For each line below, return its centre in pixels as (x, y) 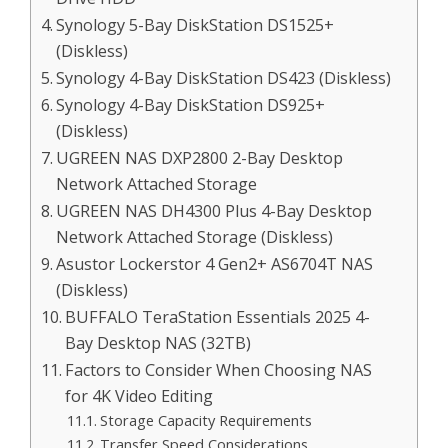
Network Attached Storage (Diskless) (195, 236)
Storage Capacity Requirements (205, 419)
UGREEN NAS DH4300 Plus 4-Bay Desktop (214, 210)
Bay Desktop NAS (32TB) (158, 342)
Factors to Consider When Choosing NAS (219, 369)
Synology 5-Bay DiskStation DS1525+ (195, 24)
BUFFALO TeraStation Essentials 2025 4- (218, 316)
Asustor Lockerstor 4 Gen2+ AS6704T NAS (215, 263)
